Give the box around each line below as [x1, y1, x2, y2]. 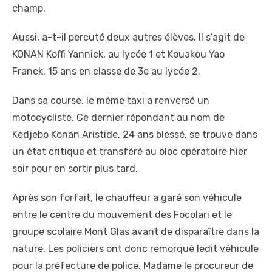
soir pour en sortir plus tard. [12, 163, 138, 175]
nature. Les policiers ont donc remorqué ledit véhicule [12, 243, 259, 255]
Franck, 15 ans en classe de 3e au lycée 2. [12, 66, 200, 78]
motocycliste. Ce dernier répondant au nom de [12, 112, 225, 124]
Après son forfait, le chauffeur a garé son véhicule [12, 192, 242, 204]
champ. [12, 2, 46, 15]
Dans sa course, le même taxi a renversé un [12, 95, 209, 107]
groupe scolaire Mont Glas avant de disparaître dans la [12, 226, 259, 238]
